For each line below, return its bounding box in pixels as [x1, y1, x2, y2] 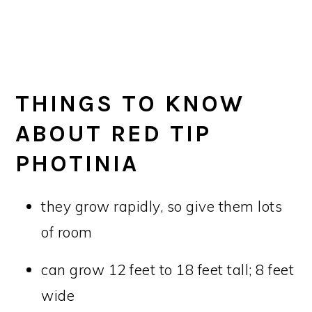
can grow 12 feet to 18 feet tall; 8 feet [41, 260, 295, 279]
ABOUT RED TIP [15, 120, 212, 148]
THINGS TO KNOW [15, 90, 245, 118]
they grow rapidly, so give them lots [41, 197, 283, 216]
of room [41, 223, 93, 242]
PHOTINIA [15, 150, 139, 178]
